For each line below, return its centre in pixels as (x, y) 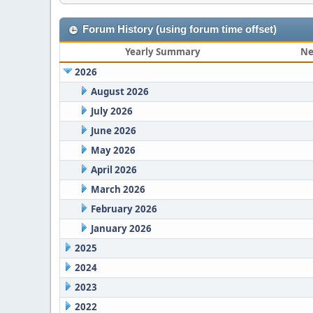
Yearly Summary (162, 52)
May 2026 (113, 150)
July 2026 (111, 111)
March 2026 (118, 189)
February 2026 (124, 209)
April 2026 (114, 170)
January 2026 (121, 228)
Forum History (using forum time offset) (180, 29)
